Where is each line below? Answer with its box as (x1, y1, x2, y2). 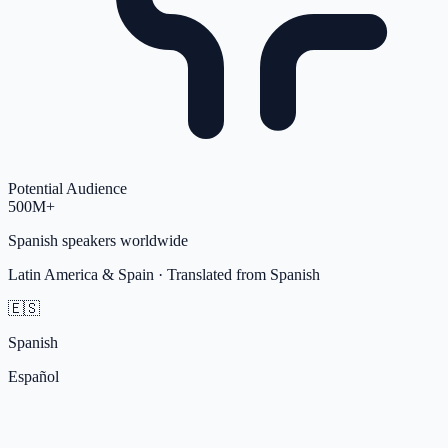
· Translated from (154, 265, 270, 283)
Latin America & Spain (8, 265, 154, 283)
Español (8, 367, 59, 385)
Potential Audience (8, 179, 127, 197)
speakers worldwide (58, 231, 188, 249)
